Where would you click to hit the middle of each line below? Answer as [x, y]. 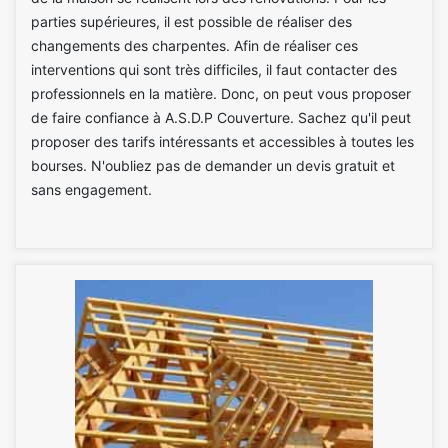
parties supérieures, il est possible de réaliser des [191, 21]
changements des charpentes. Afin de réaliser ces [194, 45]
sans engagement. [91, 189]
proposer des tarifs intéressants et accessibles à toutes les [222, 141]
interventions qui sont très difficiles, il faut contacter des [214, 69]
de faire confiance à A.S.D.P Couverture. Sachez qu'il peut [221, 117]
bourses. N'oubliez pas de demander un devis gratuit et [213, 165]
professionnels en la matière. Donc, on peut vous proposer [221, 93]
